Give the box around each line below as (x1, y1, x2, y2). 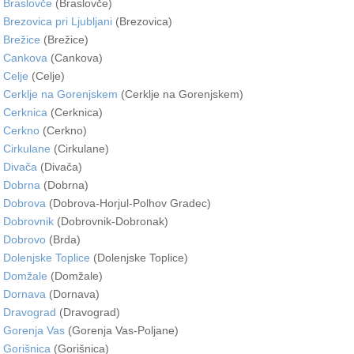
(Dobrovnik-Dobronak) (54, 214, 168, 228)
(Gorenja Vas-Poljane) (65, 323, 179, 337)
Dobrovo (3, 232, 46, 246)
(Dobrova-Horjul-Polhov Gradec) (46, 196, 211, 209)
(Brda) (46, 232, 81, 246)
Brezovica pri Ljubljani (3, 14, 112, 28)
